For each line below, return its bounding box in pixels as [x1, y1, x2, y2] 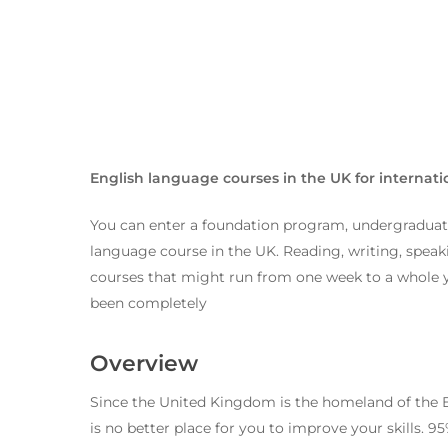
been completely [90, 294, 207, 312]
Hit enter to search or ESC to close [177, 365, 383, 381]
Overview [90, 350, 198, 377]
